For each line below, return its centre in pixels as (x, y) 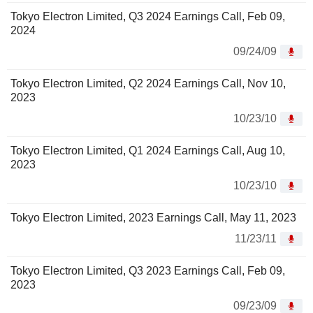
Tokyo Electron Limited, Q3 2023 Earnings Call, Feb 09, (148, 271)
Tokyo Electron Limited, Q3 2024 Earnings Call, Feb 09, (148, 17)
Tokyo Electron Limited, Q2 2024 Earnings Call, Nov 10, (148, 84)
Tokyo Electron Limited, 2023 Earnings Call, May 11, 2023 (153, 218)
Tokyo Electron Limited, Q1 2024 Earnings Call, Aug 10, (148, 151)
